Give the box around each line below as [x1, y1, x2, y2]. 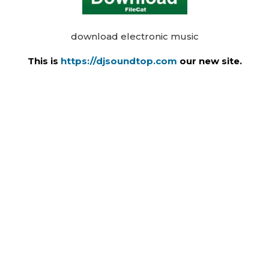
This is [27, 55, 58, 67]
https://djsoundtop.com [60, 55, 180, 67]
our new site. [179, 55, 242, 67]
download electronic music [70, 31, 199, 43]
